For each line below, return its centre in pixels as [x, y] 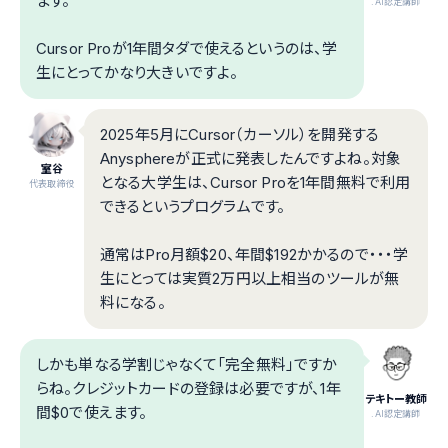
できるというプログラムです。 [193, 206]
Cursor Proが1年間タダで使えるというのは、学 [187, 48]
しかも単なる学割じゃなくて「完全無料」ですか [187, 364]
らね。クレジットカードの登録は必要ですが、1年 [188, 388]
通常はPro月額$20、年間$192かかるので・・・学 [254, 254]
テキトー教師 [396, 398]
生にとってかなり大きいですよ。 [137, 72]
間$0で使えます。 [92, 412]
